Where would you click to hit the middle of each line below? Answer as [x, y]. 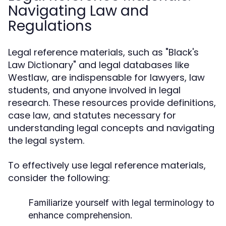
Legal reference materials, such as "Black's [103, 52]
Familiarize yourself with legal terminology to [121, 203]
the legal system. [46, 140]
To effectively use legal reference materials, [107, 165]
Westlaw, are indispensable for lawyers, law [106, 77]
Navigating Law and [78, 11]
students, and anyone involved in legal [94, 90]
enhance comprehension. [80, 215]
